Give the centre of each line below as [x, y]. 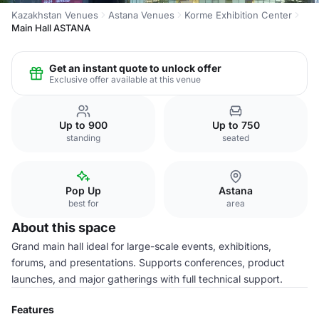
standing [83, 138]
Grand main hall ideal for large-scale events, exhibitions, [141, 246]
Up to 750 [236, 125]
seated [236, 138]
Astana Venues [141, 15]
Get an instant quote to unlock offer [135, 68]
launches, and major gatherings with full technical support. [147, 279]
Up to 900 [83, 125]
